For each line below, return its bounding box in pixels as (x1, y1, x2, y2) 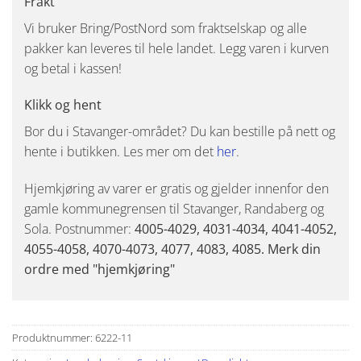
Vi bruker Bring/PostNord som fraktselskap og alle (24, 19, 307, 37)
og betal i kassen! (24, 59, 122, 77)
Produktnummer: (12, 330, 95, 346)
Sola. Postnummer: (24, 220, 135, 239)
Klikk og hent (24, 96, 102, 114)
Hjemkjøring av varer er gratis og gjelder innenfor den (24, 180, 329, 198)
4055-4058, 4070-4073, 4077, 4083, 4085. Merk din (24, 240, 321, 259)
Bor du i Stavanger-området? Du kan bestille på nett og (24, 122, 335, 141)
